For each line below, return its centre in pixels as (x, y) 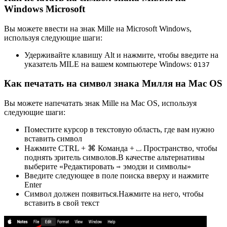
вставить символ (53, 139)
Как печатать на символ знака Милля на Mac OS (113, 84)
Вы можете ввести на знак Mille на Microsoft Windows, (98, 28)
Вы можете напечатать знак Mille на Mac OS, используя (100, 103)
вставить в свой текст (62, 203)
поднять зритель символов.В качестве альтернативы (115, 157)
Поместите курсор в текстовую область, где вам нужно (119, 129)
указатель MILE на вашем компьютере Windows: (108, 64)
